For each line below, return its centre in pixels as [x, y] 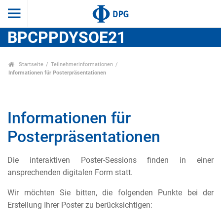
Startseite [30, 65]
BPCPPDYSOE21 [67, 38]
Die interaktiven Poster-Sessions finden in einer [110, 160]
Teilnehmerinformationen [82, 65]
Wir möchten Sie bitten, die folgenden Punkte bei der [110, 193]
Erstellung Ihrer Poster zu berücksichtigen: [80, 205]
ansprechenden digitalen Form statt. [70, 173]
